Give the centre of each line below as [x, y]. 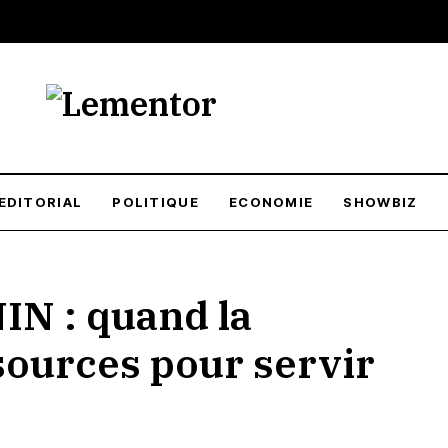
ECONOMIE [271, 202]
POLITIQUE [155, 202]
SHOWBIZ [380, 202]
